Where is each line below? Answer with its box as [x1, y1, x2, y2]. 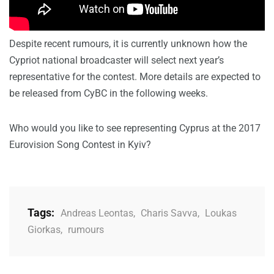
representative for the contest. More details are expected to [9, 71, 261, 83]
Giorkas [28, 224, 61, 236]
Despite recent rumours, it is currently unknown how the [9, 38, 247, 50]
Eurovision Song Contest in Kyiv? [9, 139, 151, 151]
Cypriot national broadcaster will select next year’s [9, 54, 224, 67]
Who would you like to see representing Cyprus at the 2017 [9, 122, 261, 135]
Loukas [205, 207, 237, 220]
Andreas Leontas [61, 207, 133, 220]
